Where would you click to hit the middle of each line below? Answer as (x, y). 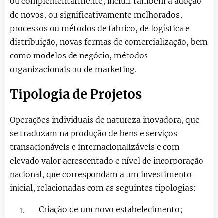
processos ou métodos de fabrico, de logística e (100, 28)
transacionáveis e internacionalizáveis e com (95, 147)
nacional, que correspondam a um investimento (101, 174)
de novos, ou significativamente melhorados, (96, 14)
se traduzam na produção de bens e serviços (93, 133)
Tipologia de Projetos (76, 94)
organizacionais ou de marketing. (73, 69)
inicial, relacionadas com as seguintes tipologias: (103, 188)
